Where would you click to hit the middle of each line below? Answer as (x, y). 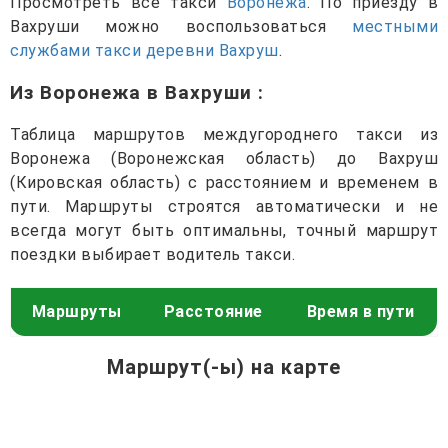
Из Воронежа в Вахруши (134, 92)
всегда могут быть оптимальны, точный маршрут (224, 230)
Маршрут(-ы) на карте (224, 366)
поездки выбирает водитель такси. (152, 254)
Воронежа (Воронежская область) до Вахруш (224, 158)
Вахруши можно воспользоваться (181, 26)
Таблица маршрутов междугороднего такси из (224, 134)
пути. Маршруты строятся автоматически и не (224, 206)
